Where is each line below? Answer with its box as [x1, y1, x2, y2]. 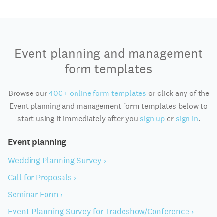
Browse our [8, 88, 49, 98]
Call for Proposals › [8, 172, 76, 183]
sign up [139, 113, 165, 124]
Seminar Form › [8, 189, 62, 200]
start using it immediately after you [17, 113, 140, 124]
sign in [175, 113, 198, 124]
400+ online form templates [48, 88, 146, 98]
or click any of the [146, 88, 209, 98]
